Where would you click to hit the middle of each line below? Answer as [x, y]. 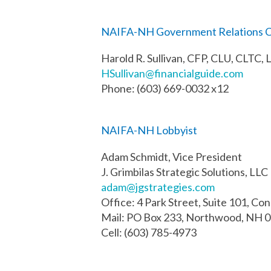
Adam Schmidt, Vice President [171, 157]
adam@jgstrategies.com [158, 187]
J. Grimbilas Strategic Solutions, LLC [184, 172]
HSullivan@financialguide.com [172, 73]
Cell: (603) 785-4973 [149, 232]
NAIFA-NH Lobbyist [149, 130]
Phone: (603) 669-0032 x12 [165, 88]
